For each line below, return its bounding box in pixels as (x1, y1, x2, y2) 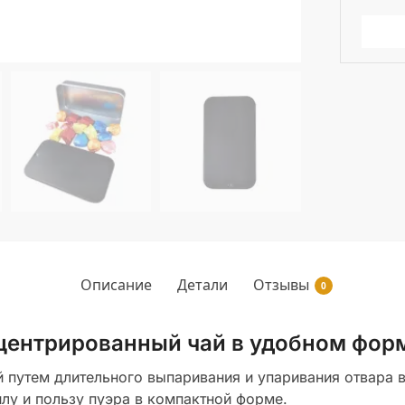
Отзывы (252, 275, 309, 296)
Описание (80, 275, 152, 296)
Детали (176, 275, 228, 296)
